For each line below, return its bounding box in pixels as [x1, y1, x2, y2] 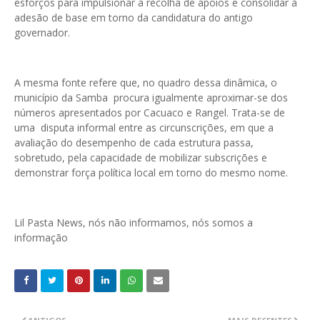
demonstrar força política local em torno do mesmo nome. [14, 166, 288, 180]
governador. [14, 26, 70, 40]
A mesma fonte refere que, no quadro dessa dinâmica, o [14, 76, 277, 90]
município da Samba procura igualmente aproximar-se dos [14, 91, 288, 105]
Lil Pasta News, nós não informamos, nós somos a [14, 216, 253, 230]
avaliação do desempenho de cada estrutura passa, [14, 136, 254, 150]
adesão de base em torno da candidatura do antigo [14, 11, 253, 25]
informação [14, 231, 71, 245]
